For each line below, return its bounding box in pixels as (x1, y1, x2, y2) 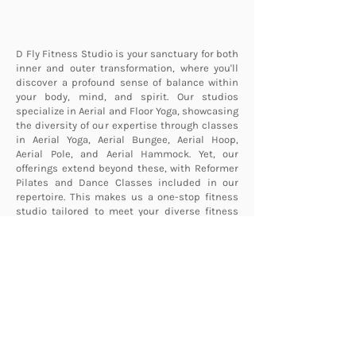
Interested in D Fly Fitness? (40, 315, 215, 334)
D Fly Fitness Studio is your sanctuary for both (16, 48, 238, 60)
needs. (16, 219, 47, 232)
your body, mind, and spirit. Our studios (16, 91, 238, 103)
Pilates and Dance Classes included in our (16, 176, 238, 189)
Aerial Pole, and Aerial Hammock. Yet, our (16, 148, 238, 161)
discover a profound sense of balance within (16, 76, 238, 89)
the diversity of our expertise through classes (16, 119, 238, 132)
